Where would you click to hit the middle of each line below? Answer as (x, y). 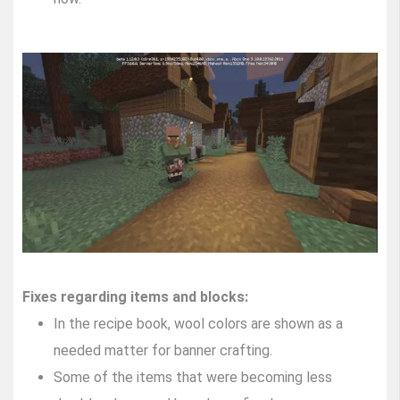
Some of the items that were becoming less (193, 378)
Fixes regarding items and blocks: (135, 297)
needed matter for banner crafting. (163, 351)
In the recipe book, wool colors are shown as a (198, 324)
